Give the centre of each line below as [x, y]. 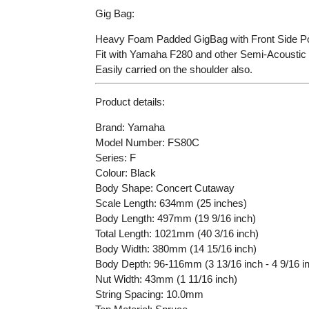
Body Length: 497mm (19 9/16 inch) [175, 218]
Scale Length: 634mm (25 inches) [171, 203]
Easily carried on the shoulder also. [173, 70]
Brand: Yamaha [130, 127]
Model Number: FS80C [147, 142]
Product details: [130, 101]
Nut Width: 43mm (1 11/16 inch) [166, 279]
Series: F [115, 157]
